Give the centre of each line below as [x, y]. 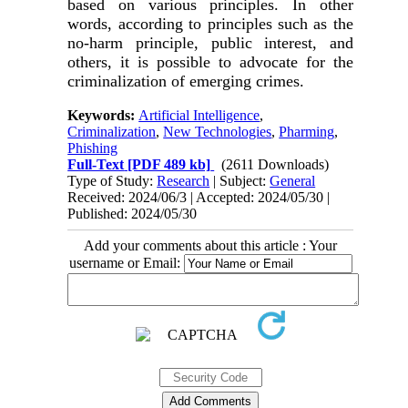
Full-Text [96, 164]
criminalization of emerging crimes [184, 81]
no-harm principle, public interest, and [210, 42]
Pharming [307, 131]
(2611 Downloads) [275, 164]
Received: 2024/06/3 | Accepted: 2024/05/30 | [199, 197]
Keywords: [103, 115]
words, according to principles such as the [210, 23]
